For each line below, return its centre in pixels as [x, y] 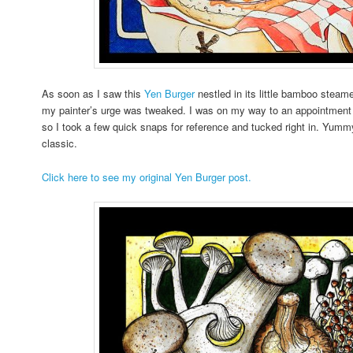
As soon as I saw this [93, 94]
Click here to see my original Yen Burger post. [147, 176]
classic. [61, 143]
